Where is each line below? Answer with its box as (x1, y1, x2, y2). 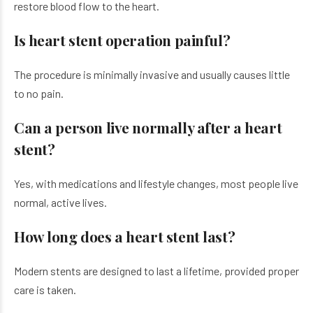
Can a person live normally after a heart (14, 117, 282, 137)
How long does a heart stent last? (14, 226, 235, 246)
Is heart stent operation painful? (14, 30, 231, 50)
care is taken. (14, 283, 76, 296)
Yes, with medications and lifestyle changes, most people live (14, 177, 298, 190)
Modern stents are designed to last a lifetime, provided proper (14, 264, 299, 277)
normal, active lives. (14, 196, 107, 209)
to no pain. (14, 87, 64, 100)
